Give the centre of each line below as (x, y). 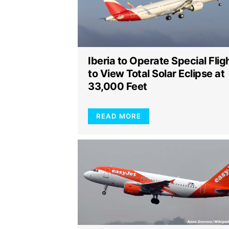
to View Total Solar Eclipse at (156, 73)
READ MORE (119, 116)
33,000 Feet (118, 86)
